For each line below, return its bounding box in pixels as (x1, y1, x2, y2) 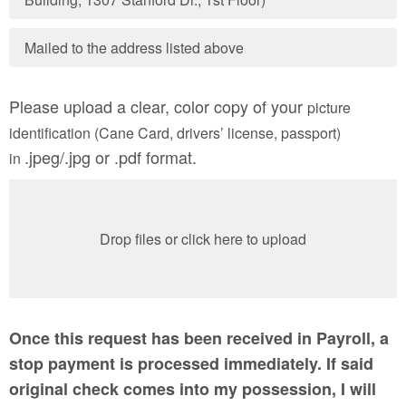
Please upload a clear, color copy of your (9, 94, 307, 118)
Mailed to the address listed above (24, 37, 245, 58)
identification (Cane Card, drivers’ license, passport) (9, 122, 341, 143)
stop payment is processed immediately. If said (9, 352, 373, 375)
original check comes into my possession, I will (9, 377, 376, 401)
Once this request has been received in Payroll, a (9, 326, 389, 350)
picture (307, 97, 351, 118)
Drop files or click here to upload (100, 228, 306, 249)
